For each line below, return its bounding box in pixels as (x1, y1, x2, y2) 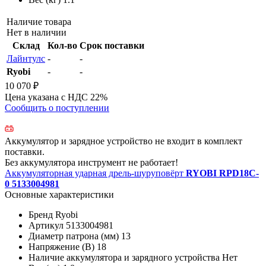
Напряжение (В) (28, 241, 94, 252)
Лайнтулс (7, 53, 45, 64)
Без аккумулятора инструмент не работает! (5, 157, 178, 167)
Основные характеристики (5, 189, 114, 199)
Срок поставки (80, 40, 144, 50)
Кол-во (47, 40, 77, 50)
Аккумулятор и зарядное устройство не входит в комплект (5, 135, 242, 146)
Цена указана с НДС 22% (5, 91, 107, 102)
